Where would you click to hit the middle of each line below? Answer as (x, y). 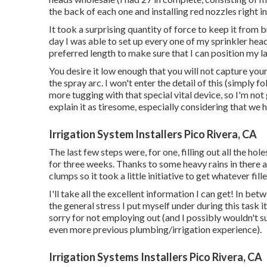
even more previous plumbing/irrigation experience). (155, 229)
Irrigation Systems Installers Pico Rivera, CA (156, 257)
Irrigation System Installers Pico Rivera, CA (153, 134)
